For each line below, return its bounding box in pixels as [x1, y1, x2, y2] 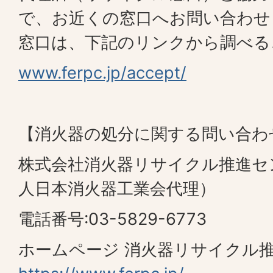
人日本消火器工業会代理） [18, 179, 216, 199]
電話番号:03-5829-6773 [18, 209, 207, 229]
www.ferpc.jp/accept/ [18, 63, 186, 83]
